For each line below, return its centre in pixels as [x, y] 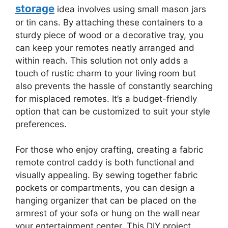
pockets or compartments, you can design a [105, 188]
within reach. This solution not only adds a [102, 60]
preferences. [41, 124]
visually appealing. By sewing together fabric [106, 175]
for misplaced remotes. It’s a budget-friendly [106, 98]
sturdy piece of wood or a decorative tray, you [109, 35]
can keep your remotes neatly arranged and [105, 48]
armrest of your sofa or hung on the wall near [108, 213]
